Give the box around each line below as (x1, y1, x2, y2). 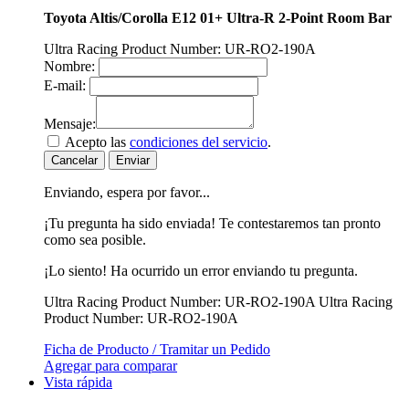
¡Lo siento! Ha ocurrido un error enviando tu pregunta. (44, 262, 358, 278)
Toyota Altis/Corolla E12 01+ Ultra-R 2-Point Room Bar (44, 9, 392, 26)
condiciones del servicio (130, 133, 267, 150)
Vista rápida (44, 373, 112, 390)
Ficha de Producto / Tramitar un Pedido (44, 341, 270, 357)
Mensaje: (44, 115, 96, 131)
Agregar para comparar (44, 357, 177, 373)
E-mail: (44, 77, 86, 93)
